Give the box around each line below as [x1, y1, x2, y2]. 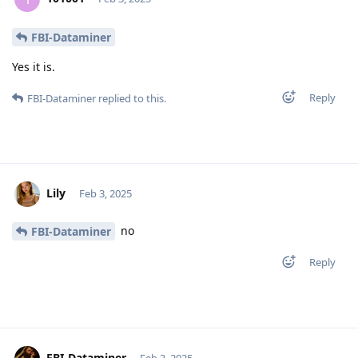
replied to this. [96, 90, 166, 105]
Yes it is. [12, 58, 55, 74]
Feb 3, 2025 [78, 185, 132, 201]
